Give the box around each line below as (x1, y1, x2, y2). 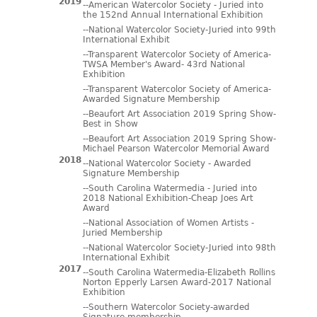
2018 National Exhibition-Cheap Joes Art (82, 193, 253, 203)
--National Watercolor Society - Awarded (82, 158, 251, 168)
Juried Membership (82, 228, 163, 238)
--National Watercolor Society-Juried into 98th (82, 243, 276, 253)
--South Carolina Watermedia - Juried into (82, 183, 257, 193)
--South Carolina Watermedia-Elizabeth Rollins (82, 267, 275, 277)
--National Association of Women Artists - (82, 218, 254, 228)
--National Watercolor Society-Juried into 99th (82, 25, 276, 35)
